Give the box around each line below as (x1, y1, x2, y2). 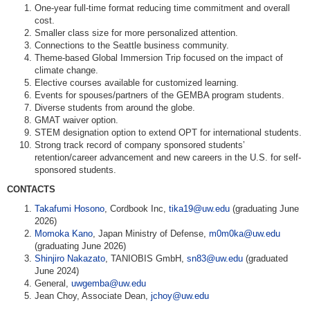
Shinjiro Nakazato (35, 253, 105, 264)
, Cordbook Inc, (104, 203, 169, 214)
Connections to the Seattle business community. (35, 40, 229, 51)
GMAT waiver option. (35, 115, 118, 125)
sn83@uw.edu (187, 253, 243, 264)
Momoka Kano (35, 228, 93, 239)
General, (35, 278, 71, 289)
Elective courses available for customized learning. (35, 77, 239, 88)
